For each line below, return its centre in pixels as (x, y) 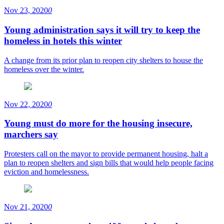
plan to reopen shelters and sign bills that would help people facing (109, 163)
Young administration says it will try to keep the (102, 29)
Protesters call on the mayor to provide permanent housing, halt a (106, 154)
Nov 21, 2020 (26, 207)
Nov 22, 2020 (26, 104)
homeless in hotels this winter (63, 40)
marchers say (31, 134)
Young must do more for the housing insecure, (98, 123)
